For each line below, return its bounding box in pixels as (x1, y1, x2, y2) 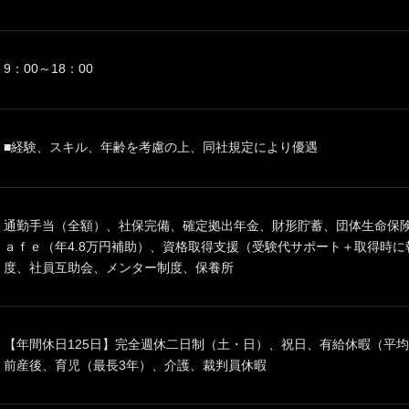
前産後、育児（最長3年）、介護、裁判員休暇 (4, 358, 267, 372)
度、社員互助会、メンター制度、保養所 (4, 260, 234, 275)
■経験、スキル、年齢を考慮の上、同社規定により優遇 (4, 140, 318, 154)
